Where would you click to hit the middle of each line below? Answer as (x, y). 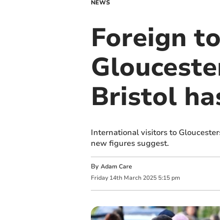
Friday (99, 178)
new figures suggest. (130, 143)
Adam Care (116, 166)
